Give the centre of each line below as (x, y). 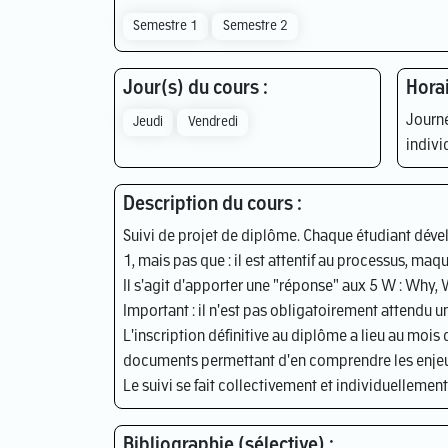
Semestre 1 (166, 26)
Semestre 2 (255, 26)
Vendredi (212, 122)
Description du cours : (212, 204)
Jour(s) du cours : (195, 88)
